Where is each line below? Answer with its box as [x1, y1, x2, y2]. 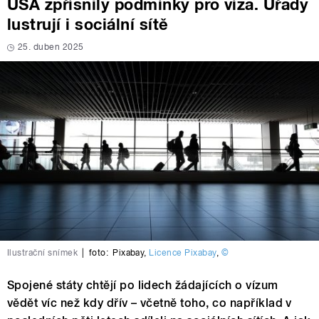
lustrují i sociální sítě [7, 15, 169, 34]
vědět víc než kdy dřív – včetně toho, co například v [7, 296, 292, 310]
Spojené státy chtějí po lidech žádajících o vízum [7, 278, 278, 293]
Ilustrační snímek [7, 248, 78, 258]
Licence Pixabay [149, 248, 216, 258]
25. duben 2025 [18, 42, 84, 53]
